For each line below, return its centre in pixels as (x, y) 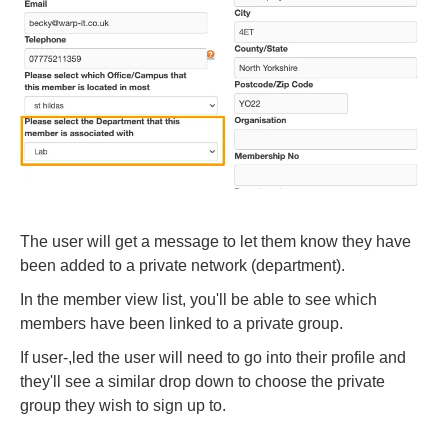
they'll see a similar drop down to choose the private (202, 381)
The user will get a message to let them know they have (215, 241)
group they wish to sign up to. (127, 405)
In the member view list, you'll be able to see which (198, 299)
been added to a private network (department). (182, 265)
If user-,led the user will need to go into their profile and (213, 357)
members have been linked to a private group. (185, 323)
